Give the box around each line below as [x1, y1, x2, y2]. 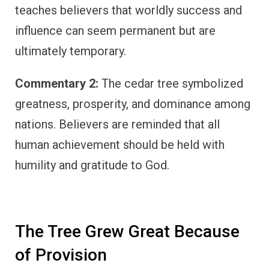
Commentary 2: [15, 76, 98, 91]
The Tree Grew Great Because [15, 221, 240, 241]
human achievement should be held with [15, 137, 225, 152]
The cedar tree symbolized [98, 76, 243, 91]
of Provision [15, 244, 107, 265]
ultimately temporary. [15, 43, 126, 58]
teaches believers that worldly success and [15, 2, 242, 17]
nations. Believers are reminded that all [15, 116, 220, 131]
